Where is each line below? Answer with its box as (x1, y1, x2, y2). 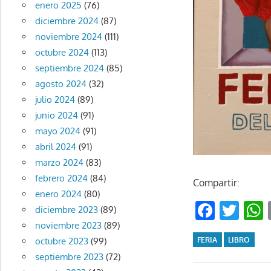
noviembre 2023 (34, 220, 102, 232)
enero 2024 (34, 188, 82, 200)
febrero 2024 (34, 172, 88, 184)
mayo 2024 (34, 125, 80, 137)
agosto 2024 (34, 78, 87, 90)
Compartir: (193, 176, 240, 189)
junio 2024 (34, 109, 78, 122)
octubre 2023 (34, 235, 88, 247)
